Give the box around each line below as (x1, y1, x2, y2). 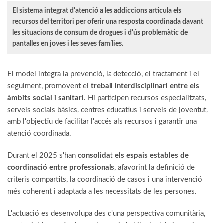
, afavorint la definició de (114, 163, 195, 171)
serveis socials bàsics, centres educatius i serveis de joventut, (7, 106, 208, 113)
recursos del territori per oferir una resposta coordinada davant (12, 18, 203, 25)
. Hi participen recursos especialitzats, (84, 94, 206, 102)
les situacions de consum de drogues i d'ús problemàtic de (12, 29, 188, 36)
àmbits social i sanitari (7, 94, 84, 102)
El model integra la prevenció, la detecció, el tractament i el (7, 70, 199, 78)
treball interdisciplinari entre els (91, 82, 199, 90)
